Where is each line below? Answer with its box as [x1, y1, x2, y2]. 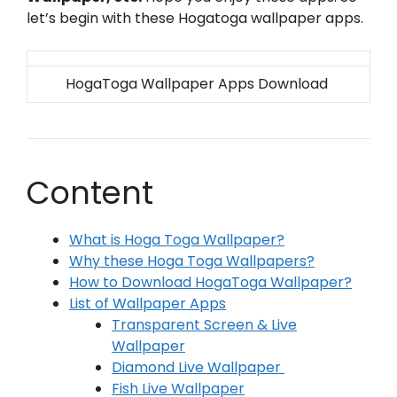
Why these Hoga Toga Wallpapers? [69, 251, 315, 271]
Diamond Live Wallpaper [112, 357, 284, 378]
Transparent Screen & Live [112, 315, 297, 335]
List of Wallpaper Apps [69, 293, 226, 314]
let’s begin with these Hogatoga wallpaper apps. [27, 8, 363, 28]
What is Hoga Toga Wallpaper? [69, 230, 284, 250]
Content [27, 171, 153, 214]
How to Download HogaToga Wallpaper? [69, 272, 352, 292]
